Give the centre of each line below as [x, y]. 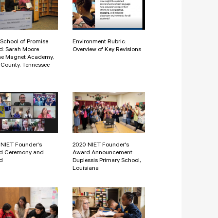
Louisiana [86, 169]
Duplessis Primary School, [107, 161]
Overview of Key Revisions [107, 50]
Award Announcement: [103, 154]
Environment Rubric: [99, 43]
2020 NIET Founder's [101, 146]
